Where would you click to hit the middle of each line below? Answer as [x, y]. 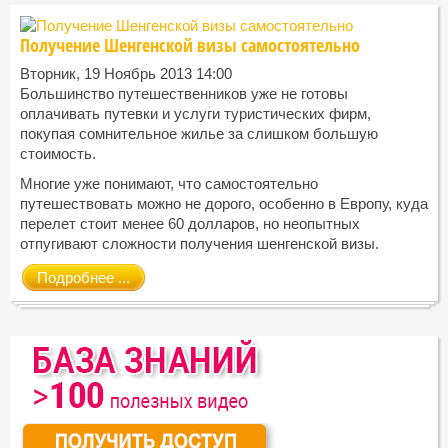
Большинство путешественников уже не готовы [184, 94]
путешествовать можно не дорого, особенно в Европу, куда [224, 204]
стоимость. [58, 154]
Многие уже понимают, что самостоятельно [169, 184]
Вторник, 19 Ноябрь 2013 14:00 [126, 74]
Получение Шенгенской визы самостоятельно [190, 45]
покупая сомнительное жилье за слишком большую [199, 134]
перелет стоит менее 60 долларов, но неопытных [190, 224]
